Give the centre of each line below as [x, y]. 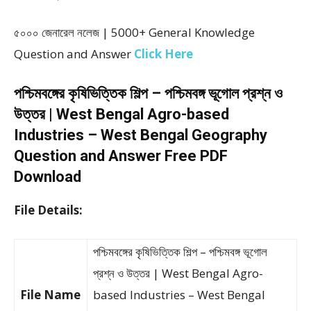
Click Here [163, 54]
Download [48, 177]
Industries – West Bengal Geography [141, 135]
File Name [50, 295]
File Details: [50, 210]
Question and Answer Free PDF [121, 156]
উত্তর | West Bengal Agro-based [121, 114]
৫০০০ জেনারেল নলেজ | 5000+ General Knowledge [134, 32]
